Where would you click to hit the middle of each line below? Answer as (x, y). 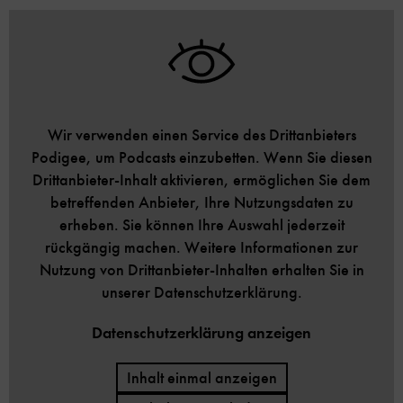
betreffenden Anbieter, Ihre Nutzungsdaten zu (201, 202)
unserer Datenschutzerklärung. (201, 292)
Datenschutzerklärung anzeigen (201, 333)
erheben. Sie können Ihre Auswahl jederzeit (201, 224)
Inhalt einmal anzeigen (201, 377)
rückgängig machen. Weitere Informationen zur (201, 247)
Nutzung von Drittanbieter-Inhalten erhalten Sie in (201, 269)
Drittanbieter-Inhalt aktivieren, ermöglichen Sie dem (201, 179)
